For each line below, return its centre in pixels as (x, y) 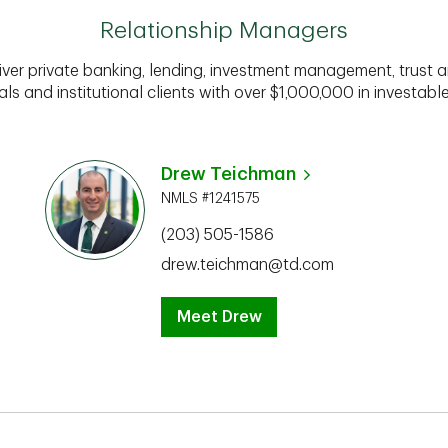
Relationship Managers (224, 30)
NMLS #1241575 (210, 198)
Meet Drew (219, 317)
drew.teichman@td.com (247, 265)
